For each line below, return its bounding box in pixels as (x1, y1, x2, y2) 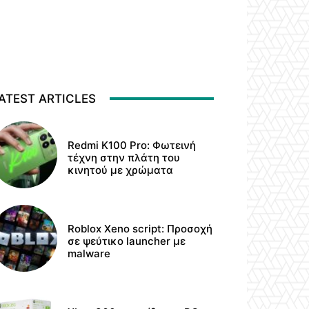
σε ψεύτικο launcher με (68, 234, 186, 248)
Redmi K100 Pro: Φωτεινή (68, 138, 197, 152)
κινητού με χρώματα (68, 163, 174, 177)
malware (68, 246, 111, 260)
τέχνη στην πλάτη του (68, 150, 181, 164)
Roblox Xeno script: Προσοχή (68, 221, 213, 235)
